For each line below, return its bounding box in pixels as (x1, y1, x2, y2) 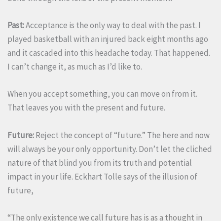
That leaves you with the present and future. (7, 102, 165, 113)
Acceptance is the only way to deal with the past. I (24, 20, 201, 31)
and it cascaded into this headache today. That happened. (7, 47, 210, 59)
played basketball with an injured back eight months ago (7, 34, 208, 45)
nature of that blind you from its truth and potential (7, 157, 192, 168)
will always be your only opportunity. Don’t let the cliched (7, 143, 212, 154)
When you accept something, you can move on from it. (7, 88, 197, 100)
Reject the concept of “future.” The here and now (34, 129, 210, 141)
